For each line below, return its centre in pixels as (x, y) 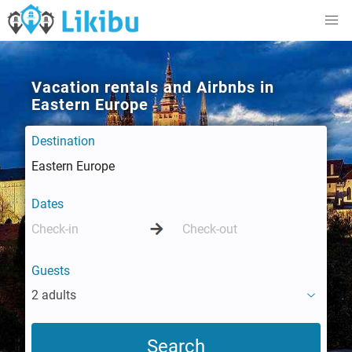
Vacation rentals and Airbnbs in (153, 87)
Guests (51, 271)
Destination (63, 141)
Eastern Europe (90, 104)
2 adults (54, 295)
